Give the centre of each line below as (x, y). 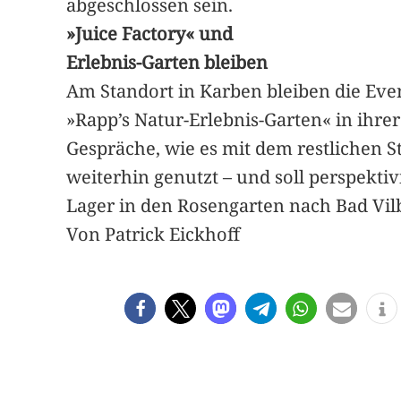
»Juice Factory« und (150, 33)
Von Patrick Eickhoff (154, 234)
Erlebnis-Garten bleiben (167, 62)
